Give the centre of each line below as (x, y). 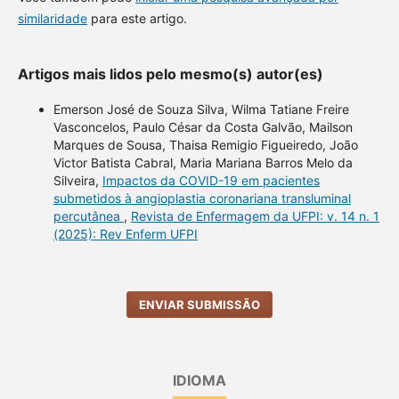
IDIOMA (199, 381)
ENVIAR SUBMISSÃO (199, 305)
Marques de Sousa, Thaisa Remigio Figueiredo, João (205, 145)
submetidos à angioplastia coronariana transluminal (202, 199)
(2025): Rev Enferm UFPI (125, 234)
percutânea (88, 216)
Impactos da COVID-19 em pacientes (211, 181)
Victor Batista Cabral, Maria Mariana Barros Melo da (203, 163)
